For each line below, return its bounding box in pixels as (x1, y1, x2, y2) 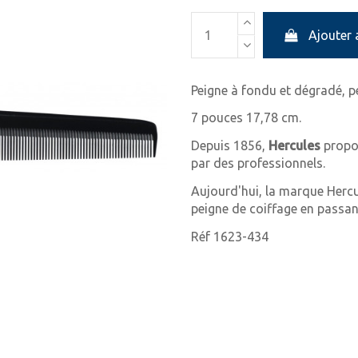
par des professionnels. (191, 156, 325, 171)
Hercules (268, 138, 324, 153)
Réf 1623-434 (191, 229, 268, 244)
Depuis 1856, (191, 138, 268, 153)
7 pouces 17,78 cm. (191, 110, 301, 125)
